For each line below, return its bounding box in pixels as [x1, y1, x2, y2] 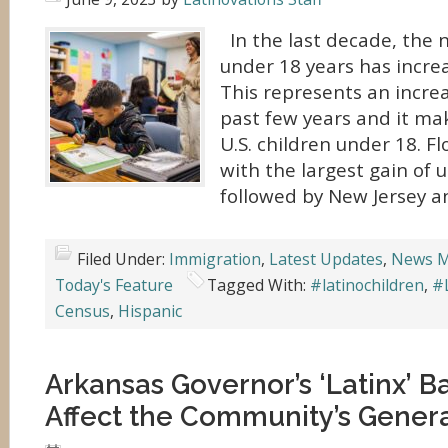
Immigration [169, 248, 261, 270]
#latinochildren [310, 274, 424, 296]
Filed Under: [77, 248, 169, 270]
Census [55, 300, 110, 322]
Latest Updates [269, 248, 383, 270]
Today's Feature [55, 274, 173, 296]
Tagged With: [207, 274, 310, 296]
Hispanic [118, 300, 182, 322]
